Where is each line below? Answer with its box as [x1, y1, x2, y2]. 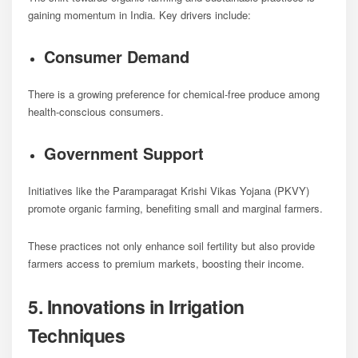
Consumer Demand [44, 44, 189, 68]
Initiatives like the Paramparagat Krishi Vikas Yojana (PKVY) [28, 182, 309, 198]
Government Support [44, 141, 204, 165]
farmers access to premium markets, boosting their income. [28, 255, 304, 271]
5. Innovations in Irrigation [28, 292, 245, 320]
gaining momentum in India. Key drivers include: [28, 6, 251, 22]
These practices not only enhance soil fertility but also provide [28, 237, 315, 253]
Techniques [28, 321, 125, 348]
